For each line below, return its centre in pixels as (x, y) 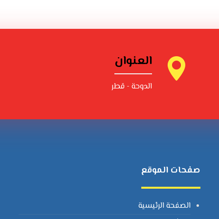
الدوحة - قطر (131, 87)
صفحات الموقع (171, 170)
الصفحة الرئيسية (165, 206)
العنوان (133, 61)
